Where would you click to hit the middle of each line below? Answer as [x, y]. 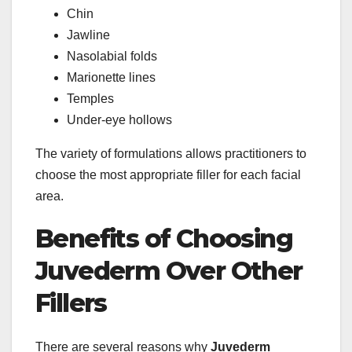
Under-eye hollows [119, 119]
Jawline [88, 35]
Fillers [71, 302]
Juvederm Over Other [169, 270]
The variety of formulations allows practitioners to [171, 153]
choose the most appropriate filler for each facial [168, 174]
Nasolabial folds [112, 56]
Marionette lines [111, 77]
